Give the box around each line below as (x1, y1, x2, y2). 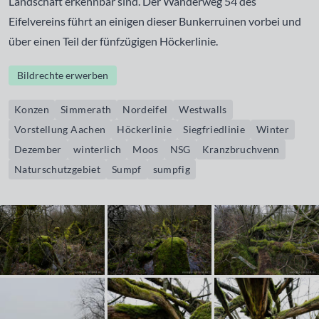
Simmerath (61, 103, 112, 115)
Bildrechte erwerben (17, 69, 108, 81)
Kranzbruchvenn (202, 143, 280, 155)
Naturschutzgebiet (14, 163, 100, 175)
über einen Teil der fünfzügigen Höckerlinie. (9, 34, 218, 48)
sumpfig (152, 163, 191, 175)
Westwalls (179, 103, 227, 115)
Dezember (14, 143, 62, 155)
